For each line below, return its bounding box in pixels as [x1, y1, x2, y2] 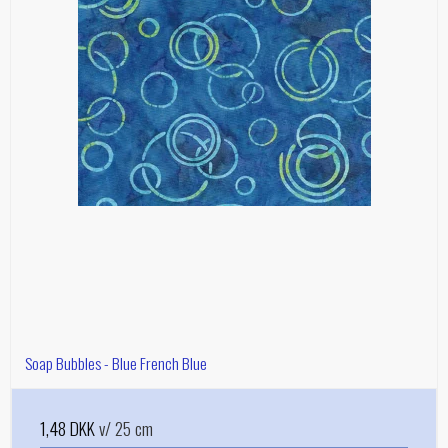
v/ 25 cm [95, 415, 153, 442]
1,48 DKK [40, 415, 95, 442]
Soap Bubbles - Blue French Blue [25, 351, 207, 376]
